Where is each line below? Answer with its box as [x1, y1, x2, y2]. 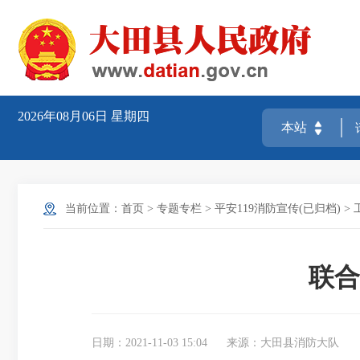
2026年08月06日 [18, 109, 111, 123]
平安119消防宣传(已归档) [215, 202, 341, 215]
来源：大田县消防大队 [227, 337, 339, 349]
